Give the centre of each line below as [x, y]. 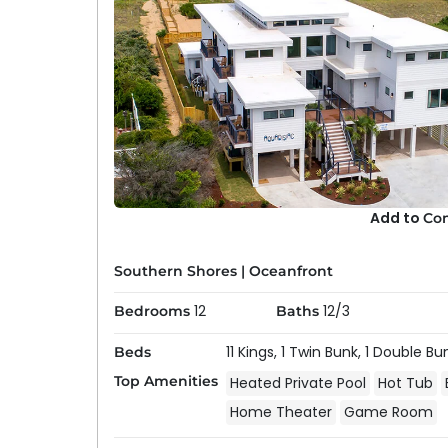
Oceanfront [290, 271]
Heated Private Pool [297, 383]
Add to [397, 218]
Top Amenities [165, 381]
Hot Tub [405, 383]
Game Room [388, 412]
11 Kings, [253, 352]
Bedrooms [151, 311]
